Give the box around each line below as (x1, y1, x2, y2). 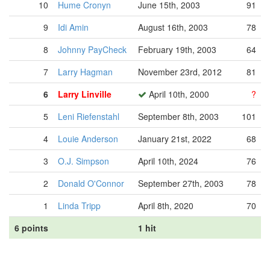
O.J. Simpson (58, 155, 109, 167)
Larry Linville (58, 88, 111, 100)
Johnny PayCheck (58, 43, 127, 55)
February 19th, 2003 (138, 43, 216, 55)
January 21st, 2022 (138, 133, 212, 145)
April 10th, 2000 (146, 88, 209, 100)
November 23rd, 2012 (138, 66, 222, 78)
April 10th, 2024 (138, 155, 198, 167)
